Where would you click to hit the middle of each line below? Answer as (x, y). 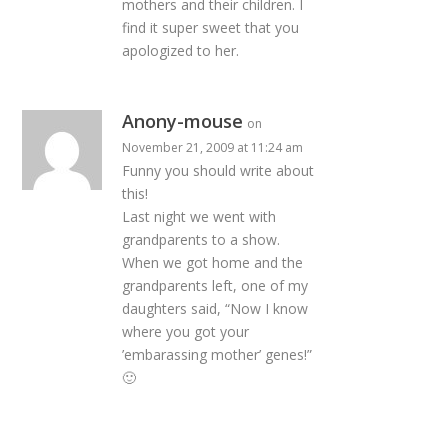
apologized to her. (181, 50)
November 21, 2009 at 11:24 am (213, 147)
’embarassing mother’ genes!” (217, 354)
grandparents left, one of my (215, 285)
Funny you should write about (218, 170)
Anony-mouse (183, 120)
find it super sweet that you (211, 27)
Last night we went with (199, 216)
